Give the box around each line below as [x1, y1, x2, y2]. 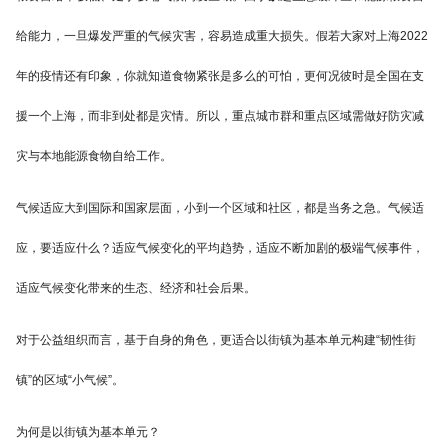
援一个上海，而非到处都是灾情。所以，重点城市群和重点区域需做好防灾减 [16, 109, 424, 124]
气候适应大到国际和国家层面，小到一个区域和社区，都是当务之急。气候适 [16, 201, 424, 216]
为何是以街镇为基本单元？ [16, 425, 160, 440]
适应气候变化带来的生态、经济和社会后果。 [16, 281, 256, 296]
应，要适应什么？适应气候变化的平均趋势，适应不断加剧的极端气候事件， [16, 241, 424, 256]
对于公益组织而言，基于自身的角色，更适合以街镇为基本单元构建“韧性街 [16, 333, 416, 348]
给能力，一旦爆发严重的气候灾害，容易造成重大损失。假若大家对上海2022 [16, 29, 428, 44]
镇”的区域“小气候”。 [16, 373, 124, 388]
